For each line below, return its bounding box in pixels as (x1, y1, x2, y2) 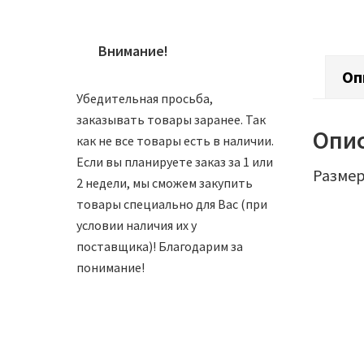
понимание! (76, 259, 145, 275)
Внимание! (97, 41, 168, 60)
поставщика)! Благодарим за (76, 238, 243, 254)
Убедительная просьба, (76, 90, 213, 106)
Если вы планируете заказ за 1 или (76, 154, 273, 170)
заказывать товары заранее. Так (76, 111, 266, 128)
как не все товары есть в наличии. (76, 132, 274, 149)
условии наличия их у (76, 217, 197, 233)
